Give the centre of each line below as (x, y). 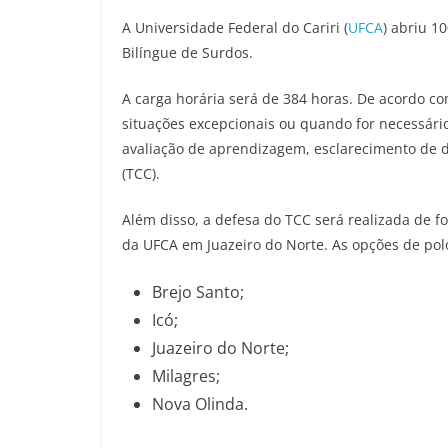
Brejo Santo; (198, 291)
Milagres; (186, 375)
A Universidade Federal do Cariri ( (235, 27)
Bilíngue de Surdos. (187, 52)
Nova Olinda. (200, 403)
